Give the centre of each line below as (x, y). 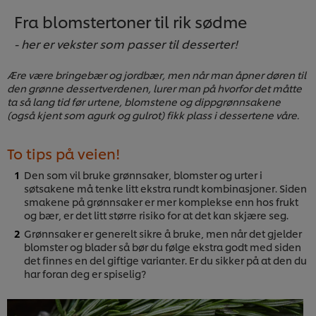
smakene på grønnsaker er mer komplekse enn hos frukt (161, 201)
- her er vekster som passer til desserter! (126, 43)
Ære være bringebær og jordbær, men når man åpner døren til (157, 74)
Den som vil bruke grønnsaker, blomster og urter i (143, 174)
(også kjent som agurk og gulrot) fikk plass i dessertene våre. (153, 114)
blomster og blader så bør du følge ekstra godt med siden (163, 246)
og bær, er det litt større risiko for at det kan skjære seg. (158, 214)
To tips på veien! (63, 153)
